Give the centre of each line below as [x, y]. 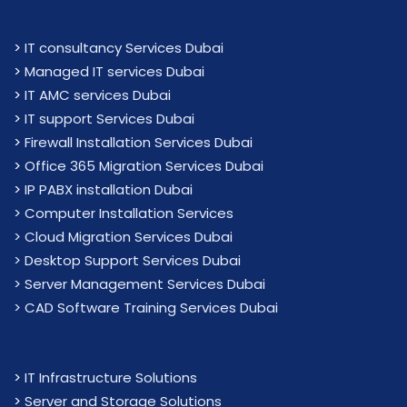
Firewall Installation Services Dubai [139, 142]
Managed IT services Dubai [114, 71]
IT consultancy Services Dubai [124, 48]
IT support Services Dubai [109, 119]
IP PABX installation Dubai [109, 189]
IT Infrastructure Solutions [111, 377]
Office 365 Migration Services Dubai [144, 166]
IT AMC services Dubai [98, 95]
